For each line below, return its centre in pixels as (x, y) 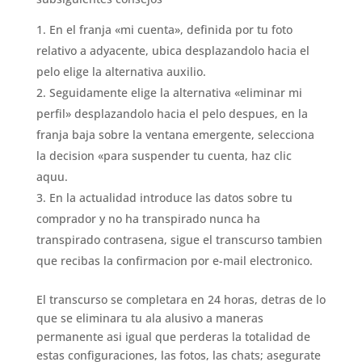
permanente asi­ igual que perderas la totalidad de (173, 337)
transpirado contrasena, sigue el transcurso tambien (179, 240)
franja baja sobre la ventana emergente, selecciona (175, 135)
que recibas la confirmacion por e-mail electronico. (174, 261)
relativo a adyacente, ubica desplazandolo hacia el (173, 51)
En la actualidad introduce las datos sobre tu (170, 198)
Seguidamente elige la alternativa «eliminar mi (175, 93)
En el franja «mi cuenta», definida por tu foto (170, 29)
